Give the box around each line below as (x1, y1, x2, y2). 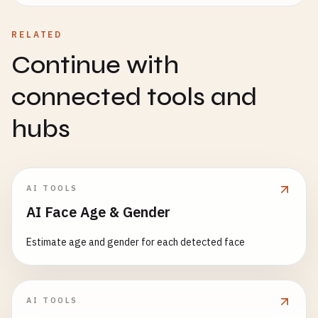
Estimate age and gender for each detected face (26, 236, 245, 248)
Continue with (11, 50, 179, 80)
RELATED (11, 29, 63, 40)
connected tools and (11, 82, 257, 112)
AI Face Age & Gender (26, 202, 170, 221)
